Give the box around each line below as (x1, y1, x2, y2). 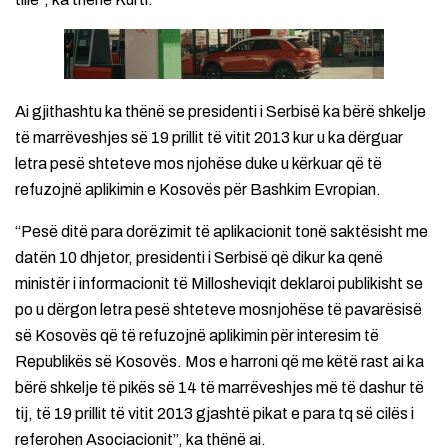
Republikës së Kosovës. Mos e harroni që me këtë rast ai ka (15, 353, 424, 371)
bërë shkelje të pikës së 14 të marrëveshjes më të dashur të (15, 379, 424, 397)
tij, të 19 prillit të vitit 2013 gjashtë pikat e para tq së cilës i (15, 405, 414, 423)
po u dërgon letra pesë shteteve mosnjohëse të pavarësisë (15, 301, 422, 319)
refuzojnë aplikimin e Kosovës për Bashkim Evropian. (15, 181, 381, 199)
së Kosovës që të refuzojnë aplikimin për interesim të (15, 327, 379, 345)
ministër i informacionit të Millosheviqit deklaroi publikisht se (15, 275, 423, 293)
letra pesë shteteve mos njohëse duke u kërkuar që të (15, 155, 382, 173)
